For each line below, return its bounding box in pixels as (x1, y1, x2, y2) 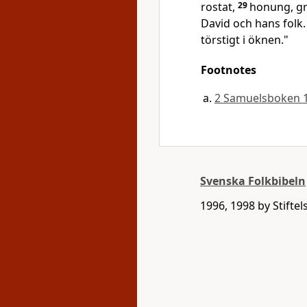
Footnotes (201, 62, 256, 77)
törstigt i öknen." (201, 32, 288, 47)
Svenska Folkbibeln (200, 173, 306, 188)
